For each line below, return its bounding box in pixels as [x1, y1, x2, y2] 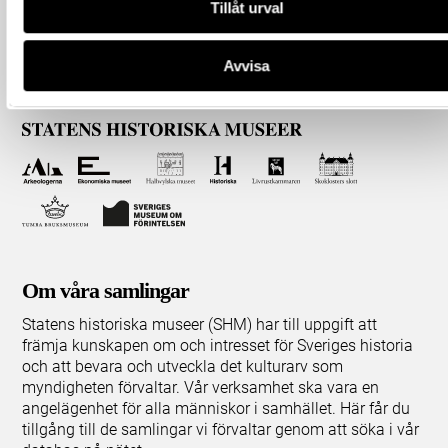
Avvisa [223, 57, 270, 75]
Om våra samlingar [22, 277, 190, 303]
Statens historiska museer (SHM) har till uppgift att [22, 314, 378, 334]
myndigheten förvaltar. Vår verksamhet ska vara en [22, 377, 380, 397]
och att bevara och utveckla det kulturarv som [22, 356, 344, 376]
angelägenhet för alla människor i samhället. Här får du [22, 398, 411, 418]
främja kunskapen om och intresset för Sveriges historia [22, 335, 414, 355]
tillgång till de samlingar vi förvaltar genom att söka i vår [22, 419, 420, 439]
